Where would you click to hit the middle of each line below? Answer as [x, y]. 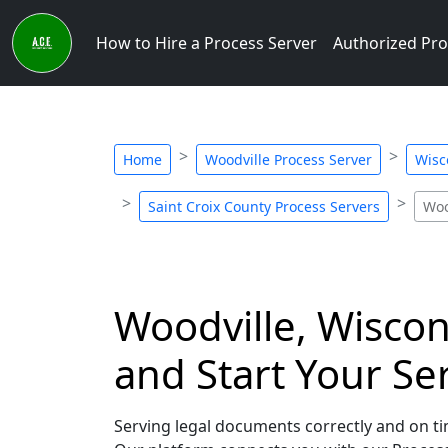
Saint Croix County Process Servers [264, 206]
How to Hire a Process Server [206, 43]
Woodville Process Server [288, 159]
